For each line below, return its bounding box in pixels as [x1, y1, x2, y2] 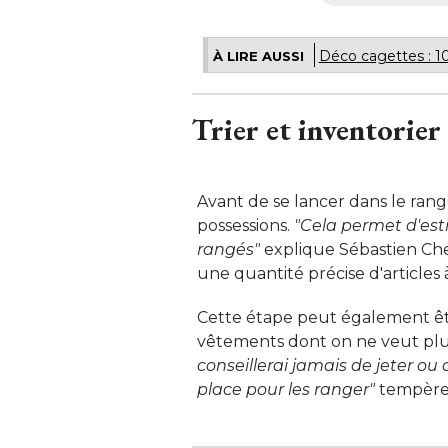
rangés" [197, 239, 260, 259]
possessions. [197, 215, 294, 235]
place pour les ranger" [197, 379, 375, 399]
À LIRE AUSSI [212, 47, 304, 64]
